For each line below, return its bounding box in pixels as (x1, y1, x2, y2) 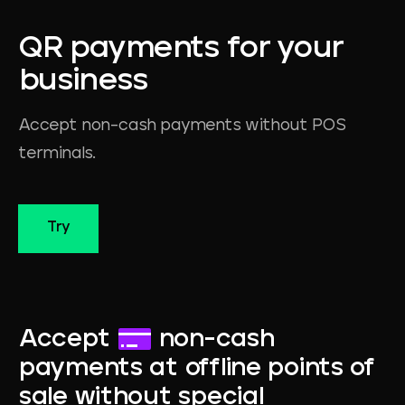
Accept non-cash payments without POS (18, 117, 345, 134)
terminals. (18, 145, 95, 162)
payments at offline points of (18, 355, 374, 381)
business (18, 65, 147, 97)
